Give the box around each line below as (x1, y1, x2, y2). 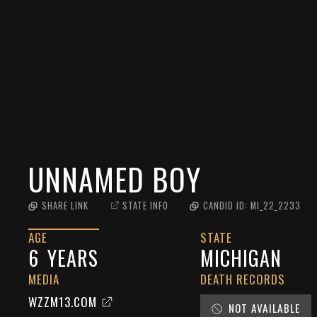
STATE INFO (122, 199, 168, 212)
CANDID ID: (203, 199, 250, 212)
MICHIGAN (200, 243, 282, 272)
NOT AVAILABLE (229, 300, 301, 316)
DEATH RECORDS (200, 270, 286, 288)
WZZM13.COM (28, 293, 97, 311)
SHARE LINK (42, 199, 88, 212)
